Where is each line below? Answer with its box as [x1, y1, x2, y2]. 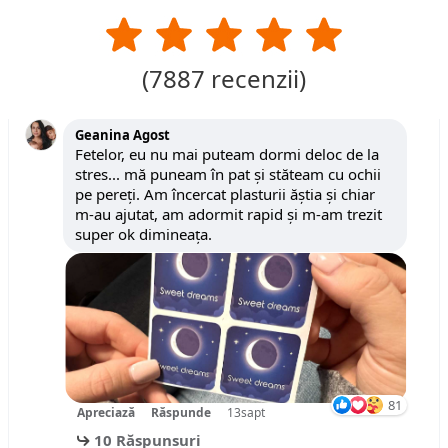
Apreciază [77, 404, 135, 421]
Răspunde [151, 404, 211, 421]
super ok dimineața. [75, 224, 212, 244]
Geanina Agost [75, 126, 170, 144]
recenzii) [205, 62, 306, 95]
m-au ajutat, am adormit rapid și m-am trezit [75, 204, 382, 224]
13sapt [227, 404, 265, 421]
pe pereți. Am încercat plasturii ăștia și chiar [75, 184, 375, 204]
